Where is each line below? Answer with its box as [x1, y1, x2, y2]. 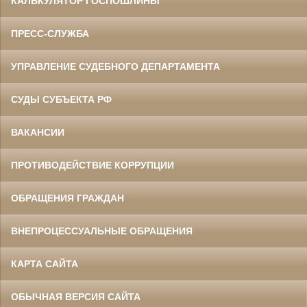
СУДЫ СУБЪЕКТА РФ [11, 94, 112, 106]
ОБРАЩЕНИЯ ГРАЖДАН [11, 193, 124, 204]
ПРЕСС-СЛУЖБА [11, 28, 89, 40]
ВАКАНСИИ [11, 127, 64, 138]
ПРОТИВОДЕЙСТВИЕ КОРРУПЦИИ [11, 160, 174, 171]
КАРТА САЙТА [11, 258, 78, 270]
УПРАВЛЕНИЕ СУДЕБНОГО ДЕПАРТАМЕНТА [11, 61, 220, 73]
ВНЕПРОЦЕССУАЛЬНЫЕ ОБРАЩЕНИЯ [11, 225, 193, 237]
